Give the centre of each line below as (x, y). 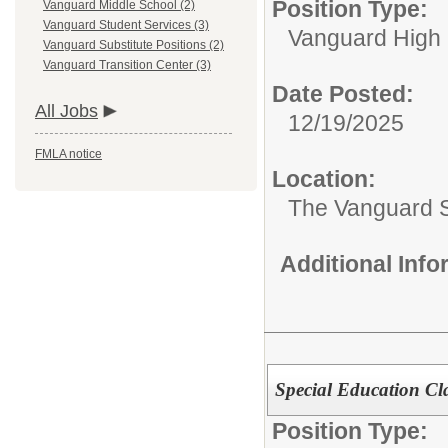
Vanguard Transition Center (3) (127, 65)
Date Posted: (343, 94)
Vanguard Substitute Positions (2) (133, 45)
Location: (324, 179)
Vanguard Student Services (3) (126, 25)
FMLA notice (68, 154)
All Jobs (66, 111)
